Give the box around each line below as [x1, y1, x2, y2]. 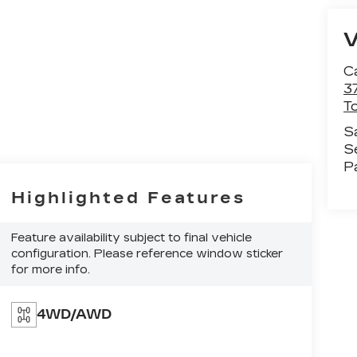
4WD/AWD [36, 306, 112, 322]
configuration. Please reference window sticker [10, 247, 283, 261]
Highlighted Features [10, 188, 245, 208]
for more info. [10, 263, 90, 277]
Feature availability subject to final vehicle [10, 231, 252, 245]
